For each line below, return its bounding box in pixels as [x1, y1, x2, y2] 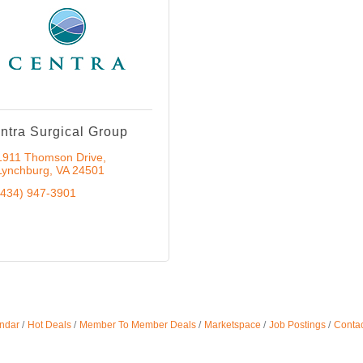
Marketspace [203, 319, 261, 331]
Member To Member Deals [79, 319, 196, 331]
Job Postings [268, 319, 326, 331]
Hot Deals [27, 319, 71, 331]
